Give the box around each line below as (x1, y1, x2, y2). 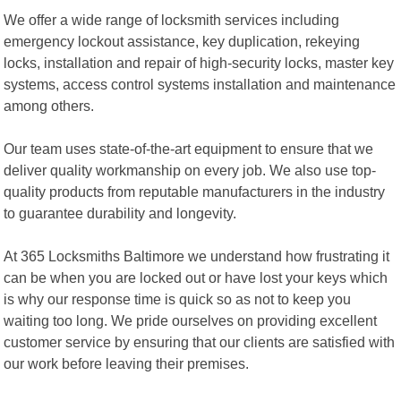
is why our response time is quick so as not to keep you (4, 290, 352, 307)
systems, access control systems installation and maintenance (4, 75, 397, 92)
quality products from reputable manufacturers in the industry (4, 183, 386, 200)
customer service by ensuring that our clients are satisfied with (4, 333, 396, 350)
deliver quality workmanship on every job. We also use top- (4, 161, 377, 178)
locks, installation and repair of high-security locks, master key (4, 54, 395, 71)
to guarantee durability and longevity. (4, 204, 237, 221)
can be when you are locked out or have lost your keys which (4, 269, 388, 286)
